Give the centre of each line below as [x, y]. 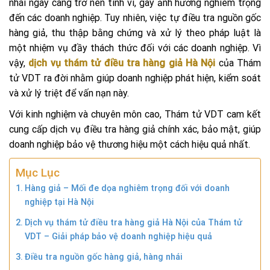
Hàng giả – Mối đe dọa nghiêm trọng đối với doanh [127, 188]
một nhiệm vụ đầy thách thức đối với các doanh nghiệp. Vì [135, 48]
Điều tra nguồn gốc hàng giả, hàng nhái [103, 257]
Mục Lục [38, 173]
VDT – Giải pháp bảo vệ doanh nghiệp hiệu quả [118, 236]
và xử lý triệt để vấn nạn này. [70, 93]
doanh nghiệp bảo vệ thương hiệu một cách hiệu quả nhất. [130, 144]
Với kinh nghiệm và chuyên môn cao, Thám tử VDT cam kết [135, 114]
